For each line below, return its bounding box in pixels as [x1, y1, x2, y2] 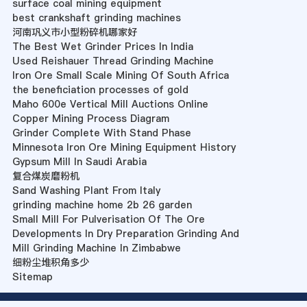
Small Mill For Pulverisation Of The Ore [12, 212, 205, 227]
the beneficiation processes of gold [12, 83, 188, 97]
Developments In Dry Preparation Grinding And [12, 227, 239, 241]
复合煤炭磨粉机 [12, 169, 79, 184]
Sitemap [12, 270, 53, 284]
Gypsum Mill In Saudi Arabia [12, 155, 147, 169]
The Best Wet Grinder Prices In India [12, 40, 193, 54]
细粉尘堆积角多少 [12, 256, 89, 270]
